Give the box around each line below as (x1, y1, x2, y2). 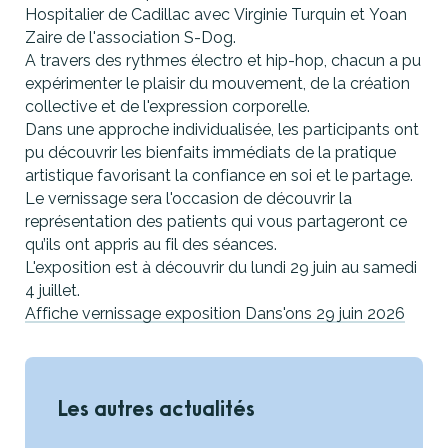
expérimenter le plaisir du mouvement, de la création (25, 73, 410, 93)
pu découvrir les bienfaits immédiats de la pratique (25, 142, 396, 162)
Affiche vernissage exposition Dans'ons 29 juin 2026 (25, 303, 405, 323)
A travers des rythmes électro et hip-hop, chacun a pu (25, 50, 421, 70)
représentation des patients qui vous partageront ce (25, 211, 407, 231)
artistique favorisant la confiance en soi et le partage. (25, 165, 417, 185)
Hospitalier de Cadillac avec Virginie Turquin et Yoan (25, 4, 407, 24)
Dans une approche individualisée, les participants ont (25, 119, 419, 139)
